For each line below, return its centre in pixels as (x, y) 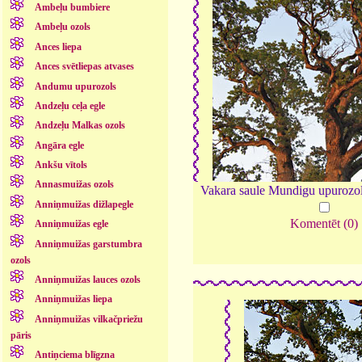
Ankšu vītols (61, 165)
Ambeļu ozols (62, 27)
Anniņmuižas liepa (73, 299)
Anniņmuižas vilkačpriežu (88, 319)
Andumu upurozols (75, 86)
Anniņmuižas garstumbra (88, 244)
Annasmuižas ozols (74, 185)
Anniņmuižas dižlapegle (84, 204)
